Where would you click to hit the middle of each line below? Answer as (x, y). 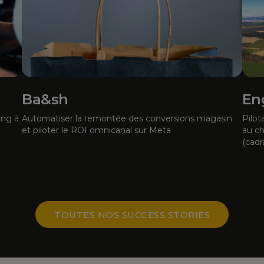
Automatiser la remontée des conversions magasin (127, 118)
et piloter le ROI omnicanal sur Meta (97, 130)
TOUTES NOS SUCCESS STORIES (132, 214)
